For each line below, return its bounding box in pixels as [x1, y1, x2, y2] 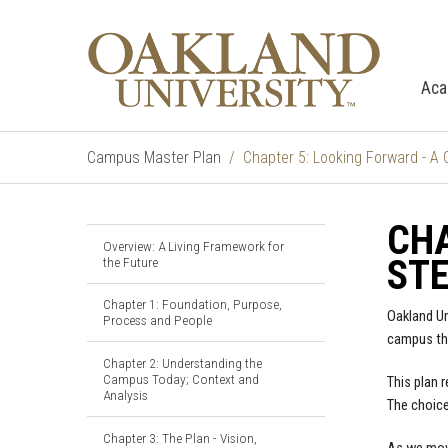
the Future [103, 253, 158, 270]
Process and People [103, 312, 212, 329]
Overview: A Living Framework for [103, 237, 284, 254]
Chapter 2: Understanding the [103, 354, 262, 371]
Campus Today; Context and [103, 370, 259, 387]
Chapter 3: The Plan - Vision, [103, 429, 257, 446]
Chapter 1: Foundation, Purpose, [103, 296, 282, 313]
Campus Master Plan [87, 148, 221, 167]
